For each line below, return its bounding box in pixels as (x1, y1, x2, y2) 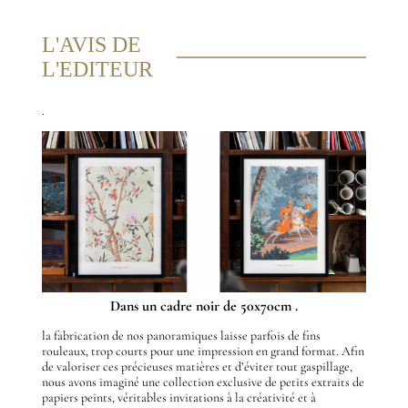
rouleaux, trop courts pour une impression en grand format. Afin (41, 343, 364, 360)
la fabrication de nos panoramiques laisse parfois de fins (41, 328, 321, 344)
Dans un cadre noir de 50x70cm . (109, 297, 298, 316)
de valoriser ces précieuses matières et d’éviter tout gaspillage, (41, 359, 352, 375)
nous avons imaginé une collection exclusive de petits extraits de (41, 374, 364, 391)
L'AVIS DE (41, 33, 141, 57)
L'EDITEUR (41, 57, 153, 82)
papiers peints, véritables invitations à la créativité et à (41, 390, 316, 406)
